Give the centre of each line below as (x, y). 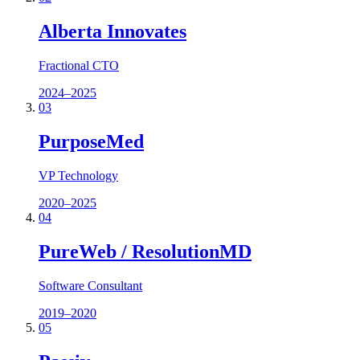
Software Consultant (90, 285)
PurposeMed (91, 141)
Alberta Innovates (112, 32)
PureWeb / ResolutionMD (145, 251)
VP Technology (78, 175)
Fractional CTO (79, 65)
